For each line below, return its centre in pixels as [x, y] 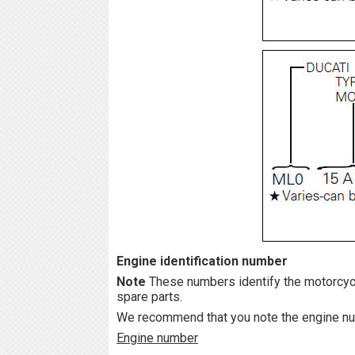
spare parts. [149, 296]
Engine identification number [202, 261]
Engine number [157, 338]
